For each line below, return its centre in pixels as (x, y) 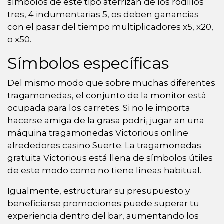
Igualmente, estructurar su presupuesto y (99, 191)
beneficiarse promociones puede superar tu (103, 203)
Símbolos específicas (88, 63)
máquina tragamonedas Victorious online (98, 133)
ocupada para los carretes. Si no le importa (99, 108)
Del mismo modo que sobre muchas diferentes (111, 83)
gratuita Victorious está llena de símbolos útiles (110, 158)
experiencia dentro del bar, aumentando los (103, 216)
